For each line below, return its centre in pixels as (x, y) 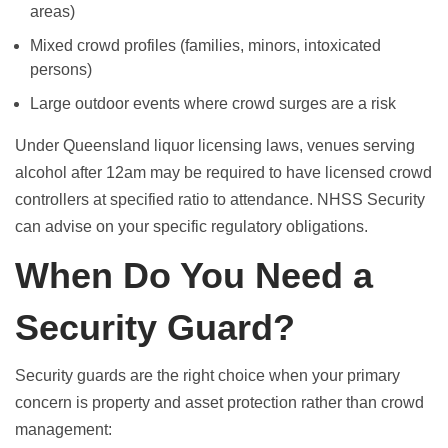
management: (63, 429)
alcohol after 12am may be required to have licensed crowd (223, 172)
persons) (61, 69)
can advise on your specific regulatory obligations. (191, 226)
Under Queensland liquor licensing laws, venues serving (215, 145)
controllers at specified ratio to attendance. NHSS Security (220, 199)
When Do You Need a (194, 275)
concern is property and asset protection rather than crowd (219, 402)
